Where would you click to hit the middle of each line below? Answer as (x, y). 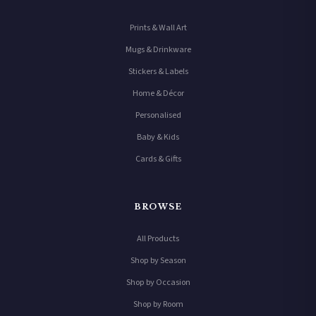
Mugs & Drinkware (158, 50)
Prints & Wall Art (158, 28)
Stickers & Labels (158, 72)
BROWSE (158, 207)
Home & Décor (158, 94)
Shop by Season (158, 260)
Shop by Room (158, 304)
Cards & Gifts (158, 159)
